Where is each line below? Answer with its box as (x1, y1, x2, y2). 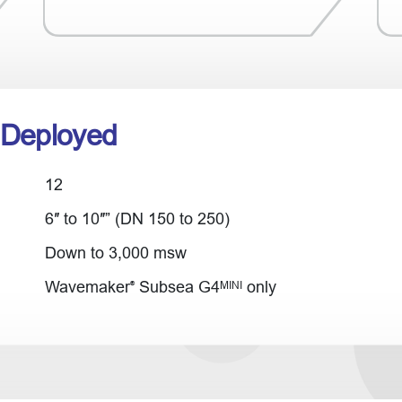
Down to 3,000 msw (44, 243, 187, 262)
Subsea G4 (134, 277, 220, 296)
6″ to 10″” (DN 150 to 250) (44, 209, 230, 228)
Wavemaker (44, 277, 130, 296)
